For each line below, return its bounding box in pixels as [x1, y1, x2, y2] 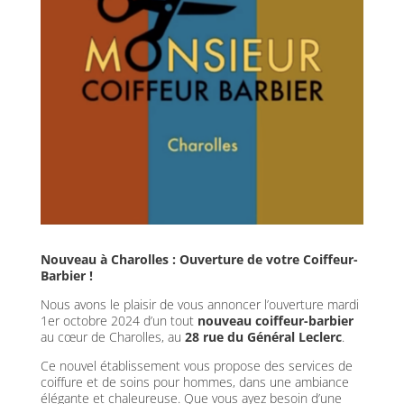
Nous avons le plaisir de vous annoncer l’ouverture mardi [40, 295, 359, 313]
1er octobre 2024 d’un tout [40, 311, 194, 329]
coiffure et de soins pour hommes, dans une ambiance [40, 372, 349, 390]
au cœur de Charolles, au [40, 327, 185, 345]
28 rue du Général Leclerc [184, 327, 342, 345]
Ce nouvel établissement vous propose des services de [40, 356, 353, 374]
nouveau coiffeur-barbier [193, 311, 353, 329]
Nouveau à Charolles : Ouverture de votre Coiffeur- [40, 250, 358, 268]
